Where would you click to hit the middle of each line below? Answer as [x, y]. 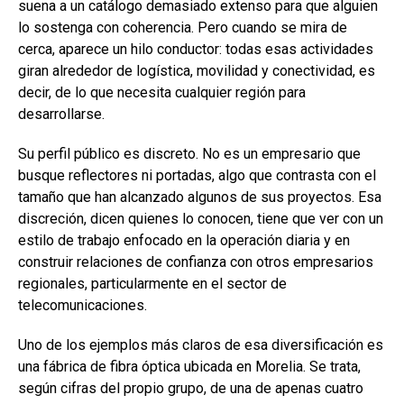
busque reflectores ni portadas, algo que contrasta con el [197, 175]
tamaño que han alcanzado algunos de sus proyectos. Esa [200, 197]
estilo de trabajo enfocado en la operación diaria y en [184, 240]
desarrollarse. [61, 114]
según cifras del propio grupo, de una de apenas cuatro [191, 388]
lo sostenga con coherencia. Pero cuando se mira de [183, 27]
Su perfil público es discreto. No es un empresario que [189, 153]
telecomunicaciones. [83, 305]
